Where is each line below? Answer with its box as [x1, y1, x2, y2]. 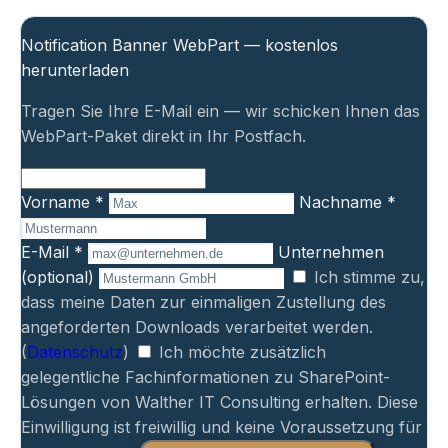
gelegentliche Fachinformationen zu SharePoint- [21, 367, 390, 388]
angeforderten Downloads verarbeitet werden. [21, 317, 373, 338]
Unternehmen [278, 242, 384, 263]
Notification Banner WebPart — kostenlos [21, 35, 338, 56]
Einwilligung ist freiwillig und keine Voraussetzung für [21, 417, 422, 438]
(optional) [21, 267, 94, 288]
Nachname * [299, 192, 396, 213]
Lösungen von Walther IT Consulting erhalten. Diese [21, 392, 418, 413]
